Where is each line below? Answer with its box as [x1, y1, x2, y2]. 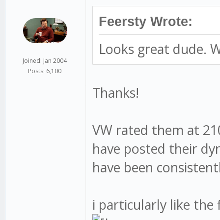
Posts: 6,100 [28, 66, 62, 75]
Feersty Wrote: [99, 14, 193, 29]
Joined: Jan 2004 [23, 56, 67, 65]
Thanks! [92, 83, 139, 102]
